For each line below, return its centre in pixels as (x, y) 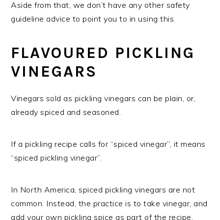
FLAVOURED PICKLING (103, 53)
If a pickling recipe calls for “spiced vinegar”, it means (108, 144)
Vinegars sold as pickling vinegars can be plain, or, (103, 98)
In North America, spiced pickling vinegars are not (103, 189)
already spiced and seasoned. (66, 112)
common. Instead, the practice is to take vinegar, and (109, 203)
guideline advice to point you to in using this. (93, 18)
